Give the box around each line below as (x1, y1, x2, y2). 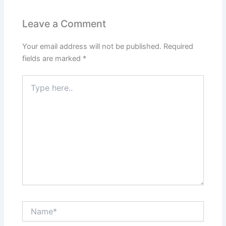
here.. (22, 85, 41, 94)
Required (163, 41, 194, 51)
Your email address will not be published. (22, 41, 162, 51)
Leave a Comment (22, 18, 106, 30)
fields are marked (22, 53, 83, 63)
